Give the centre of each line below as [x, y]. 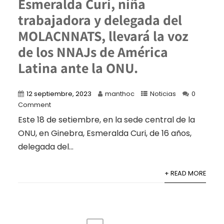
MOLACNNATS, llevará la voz [103, 35]
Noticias [163, 93]
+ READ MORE [185, 173]
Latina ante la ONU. [78, 67]
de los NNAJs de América [93, 51]
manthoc [119, 93]
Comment [34, 104]
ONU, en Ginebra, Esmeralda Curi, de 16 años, [104, 133]
